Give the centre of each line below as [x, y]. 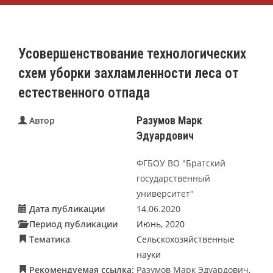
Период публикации [72, 224]
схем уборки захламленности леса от [129, 74]
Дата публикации [66, 208]
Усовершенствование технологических [132, 54]
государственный [173, 178]
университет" [165, 193]
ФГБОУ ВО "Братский [181, 163]
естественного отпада [84, 93]
